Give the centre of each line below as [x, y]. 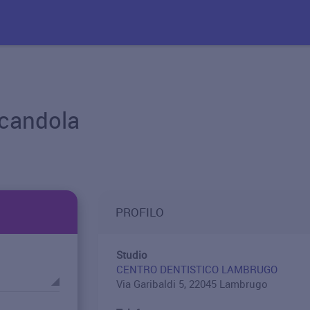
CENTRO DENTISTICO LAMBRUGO [197, 269]
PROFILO [139, 212]
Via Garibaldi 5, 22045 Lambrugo [192, 284]
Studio [131, 255]
